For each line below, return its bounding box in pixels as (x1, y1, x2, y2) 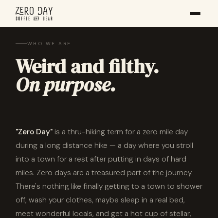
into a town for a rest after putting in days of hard (16, 154, 186, 164)
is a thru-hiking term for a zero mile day (53, 127, 188, 137)
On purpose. (16, 71, 116, 98)
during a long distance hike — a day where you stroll (16, 140, 193, 150)
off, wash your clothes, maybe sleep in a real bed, (16, 195, 185, 205)
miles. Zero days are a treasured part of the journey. (16, 167, 193, 178)
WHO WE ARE (27, 40, 72, 47)
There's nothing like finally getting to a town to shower (16, 181, 202, 191)
